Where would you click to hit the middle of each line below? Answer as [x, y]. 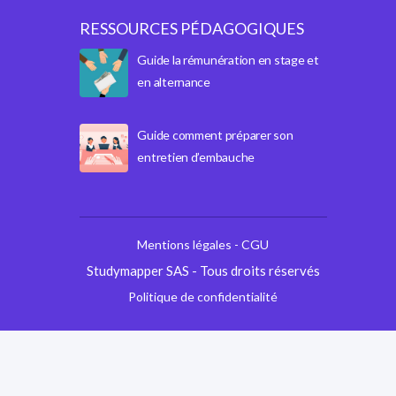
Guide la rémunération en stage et [228, 60]
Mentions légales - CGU [203, 245]
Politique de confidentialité [203, 297]
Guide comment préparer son [215, 135]
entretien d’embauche [196, 157]
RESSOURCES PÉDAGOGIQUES [192, 29]
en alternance [174, 82]
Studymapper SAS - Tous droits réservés [203, 271]
